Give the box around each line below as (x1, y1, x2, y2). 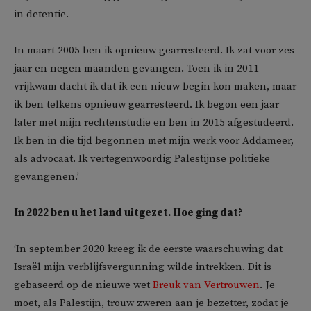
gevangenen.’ (14, 170, 79, 183)
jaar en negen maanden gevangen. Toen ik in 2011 (14, 62, 259, 75)
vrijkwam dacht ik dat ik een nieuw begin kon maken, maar (14, 80, 296, 93)
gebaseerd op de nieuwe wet (14, 278, 153, 292)
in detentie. (14, 8, 69, 21)
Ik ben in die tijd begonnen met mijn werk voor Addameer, (14, 134, 294, 147)
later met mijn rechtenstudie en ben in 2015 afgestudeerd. (14, 116, 294, 129)
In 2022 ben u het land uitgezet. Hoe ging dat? (14, 206, 242, 219)
